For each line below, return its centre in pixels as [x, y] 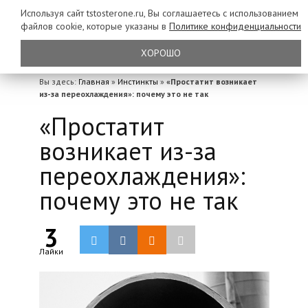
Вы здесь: [58, 81]
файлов [38, 26]
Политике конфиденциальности [235, 26]
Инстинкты [137, 81]
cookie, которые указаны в [112, 26]
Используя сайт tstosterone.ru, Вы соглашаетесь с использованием [159, 13]
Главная [93, 81]
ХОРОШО [161, 53]
